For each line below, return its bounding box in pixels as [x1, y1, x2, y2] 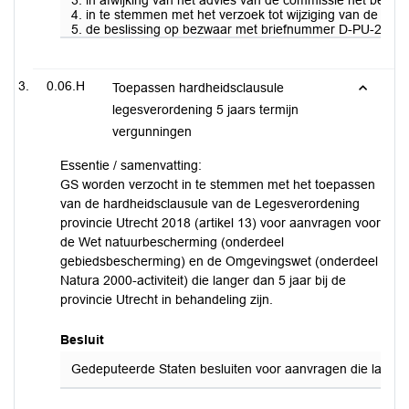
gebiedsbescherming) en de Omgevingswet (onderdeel [60, 254, 378, 268]
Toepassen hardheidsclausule [112, 80, 284, 95]
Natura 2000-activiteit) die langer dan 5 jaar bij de [60, 273, 346, 288]
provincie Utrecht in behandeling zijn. [60, 292, 273, 307]
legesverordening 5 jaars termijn [112, 102, 299, 117]
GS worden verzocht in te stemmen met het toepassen [60, 177, 375, 192]
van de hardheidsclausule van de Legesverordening [60, 196, 360, 211]
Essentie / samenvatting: [60, 158, 202, 173]
